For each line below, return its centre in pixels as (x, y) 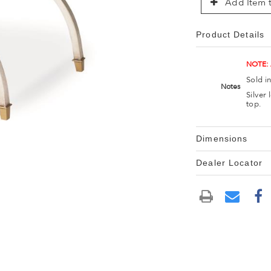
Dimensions (222, 139)
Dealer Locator (229, 163)
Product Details (230, 34)
